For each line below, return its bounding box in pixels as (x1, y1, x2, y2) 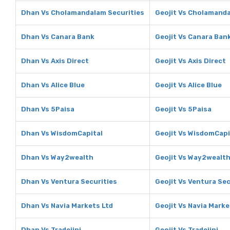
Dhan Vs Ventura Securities (21, 178, 117, 185)
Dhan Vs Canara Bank (21, 33, 94, 41)
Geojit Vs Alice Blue (155, 81, 222, 89)
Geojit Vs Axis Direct (155, 57, 226, 65)
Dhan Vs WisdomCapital (21, 129, 103, 137)
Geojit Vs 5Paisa (155, 105, 212, 113)
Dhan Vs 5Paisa (21, 105, 74, 113)
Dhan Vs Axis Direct (21, 57, 89, 65)
